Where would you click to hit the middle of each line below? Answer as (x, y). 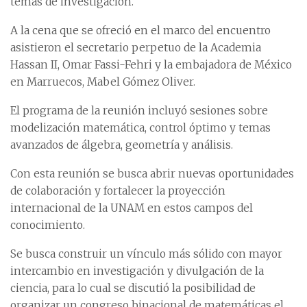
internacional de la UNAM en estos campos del (132, 208)
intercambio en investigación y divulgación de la (137, 271)
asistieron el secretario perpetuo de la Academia (136, 48)
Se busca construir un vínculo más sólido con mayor (146, 254)
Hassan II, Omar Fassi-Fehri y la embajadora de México (151, 65)
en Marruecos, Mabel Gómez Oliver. (103, 82)
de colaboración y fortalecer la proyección (118, 191)
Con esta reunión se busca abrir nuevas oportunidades (152, 174)
